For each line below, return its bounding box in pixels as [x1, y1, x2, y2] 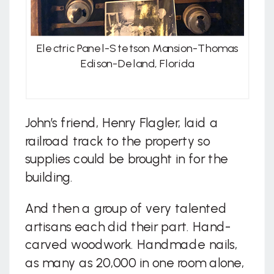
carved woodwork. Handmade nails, [24, 237, 237, 253]
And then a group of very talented [24, 201, 227, 217]
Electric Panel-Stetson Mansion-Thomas [37, 42, 239, 56]
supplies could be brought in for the [24, 152, 228, 168]
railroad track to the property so [24, 133, 210, 150]
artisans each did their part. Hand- [24, 219, 231, 235]
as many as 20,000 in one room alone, [24, 255, 244, 271]
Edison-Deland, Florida [81, 57, 194, 71]
